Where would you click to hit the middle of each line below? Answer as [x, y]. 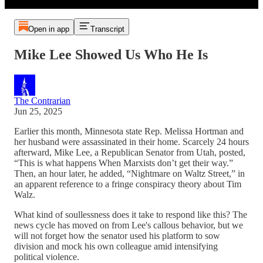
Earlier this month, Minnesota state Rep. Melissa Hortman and [129, 131]
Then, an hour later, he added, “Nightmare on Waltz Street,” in [129, 173]
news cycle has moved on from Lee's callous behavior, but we [129, 225]
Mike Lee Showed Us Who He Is [111, 54]
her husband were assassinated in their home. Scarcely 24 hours [131, 141]
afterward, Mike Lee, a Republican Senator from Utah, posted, [130, 152]
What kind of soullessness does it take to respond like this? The [131, 214]
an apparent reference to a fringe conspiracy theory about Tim [128, 184]
